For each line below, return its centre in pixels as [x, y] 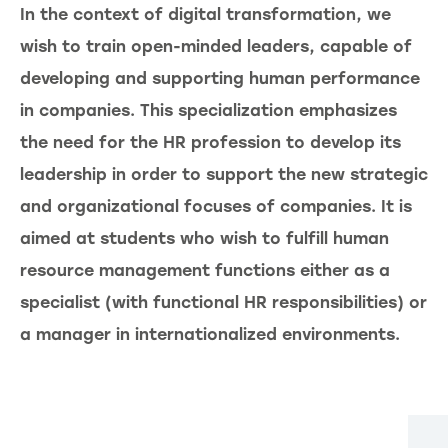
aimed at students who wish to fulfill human [204, 239]
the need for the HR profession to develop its [210, 143]
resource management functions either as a [205, 271]
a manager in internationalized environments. [210, 335]
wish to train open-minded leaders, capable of [216, 47]
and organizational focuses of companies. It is [216, 207]
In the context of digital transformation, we [205, 15]
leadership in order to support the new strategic [224, 175]
